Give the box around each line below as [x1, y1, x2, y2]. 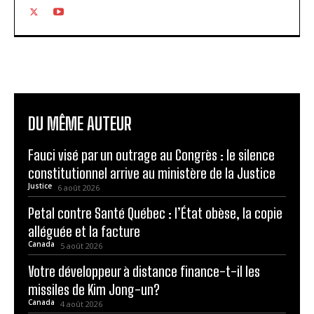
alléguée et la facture [28, 222, 140, 240]
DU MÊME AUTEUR [28, 113, 132, 134]
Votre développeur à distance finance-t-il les [28, 262, 260, 280]
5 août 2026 [60, 240, 102, 251]
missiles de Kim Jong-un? [28, 280, 160, 298]
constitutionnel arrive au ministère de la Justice [28, 164, 275, 182]
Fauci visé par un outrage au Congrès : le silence [28, 146, 275, 163]
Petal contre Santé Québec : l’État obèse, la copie [28, 204, 282, 221]
